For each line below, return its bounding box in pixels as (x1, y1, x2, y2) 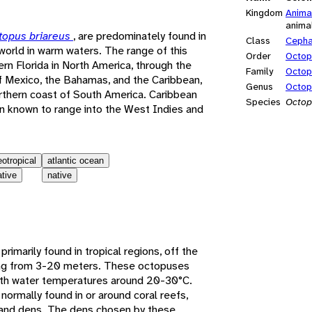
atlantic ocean (47, 155, 104, 166)
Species (246, 95, 281, 109)
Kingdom (246, 6, 283, 19)
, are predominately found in (73, 28, 206, 43)
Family (246, 65, 273, 78)
